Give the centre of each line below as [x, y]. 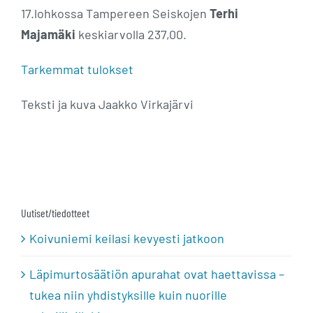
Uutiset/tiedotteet [55, 212]
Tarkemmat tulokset [77, 69]
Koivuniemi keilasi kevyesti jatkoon [127, 238]
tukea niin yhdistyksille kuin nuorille [128, 294]
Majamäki [48, 34]
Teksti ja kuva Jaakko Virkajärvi [107, 104]
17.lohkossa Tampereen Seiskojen [115, 13]
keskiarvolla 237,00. [131, 34]
